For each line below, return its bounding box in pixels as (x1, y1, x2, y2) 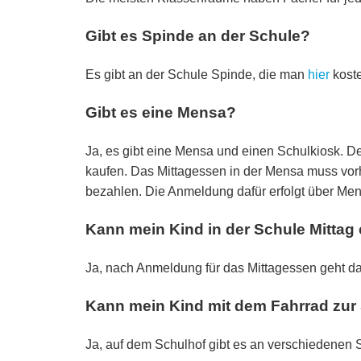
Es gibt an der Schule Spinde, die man (85, 67, 308, 81)
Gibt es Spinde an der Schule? (85, 27, 310, 44)
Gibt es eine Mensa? (85, 103, 236, 121)
